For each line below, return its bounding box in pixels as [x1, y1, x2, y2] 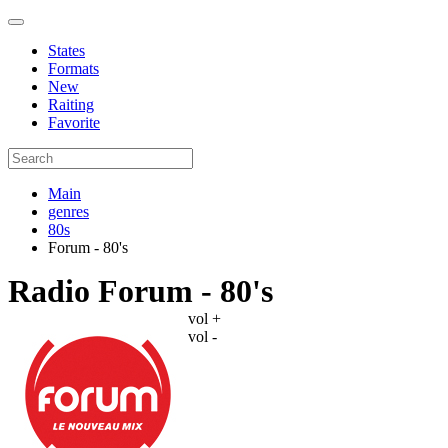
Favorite [48, 114, 100, 131]
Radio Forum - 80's [8, 273, 273, 309]
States [48, 42, 85, 59]
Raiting [48, 96, 94, 113]
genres [48, 203, 89, 220]
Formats [48, 60, 99, 77]
